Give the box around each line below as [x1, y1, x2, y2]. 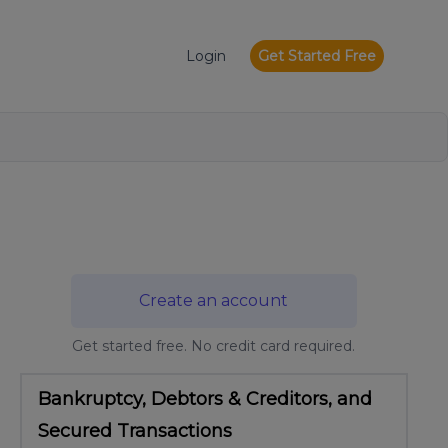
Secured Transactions [38, 420, 232, 442]
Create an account [139, 291, 289, 310]
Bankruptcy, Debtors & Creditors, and [38, 388, 372, 410]
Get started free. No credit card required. [72, 337, 356, 355]
